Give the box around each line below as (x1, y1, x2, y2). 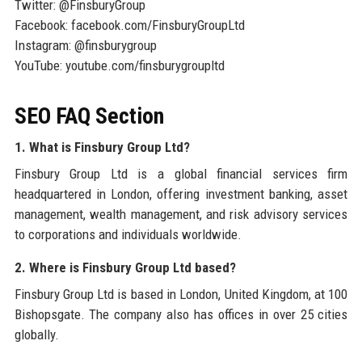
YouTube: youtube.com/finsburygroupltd (14, 57, 225, 74)
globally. (14, 326, 59, 343)
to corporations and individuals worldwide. (14, 226, 242, 243)
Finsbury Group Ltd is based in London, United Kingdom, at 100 (14, 286, 348, 303)
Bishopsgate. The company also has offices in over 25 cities (14, 306, 348, 323)
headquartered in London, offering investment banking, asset (14, 186, 348, 203)
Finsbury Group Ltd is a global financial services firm (14, 166, 348, 183)
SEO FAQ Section (14, 103, 164, 130)
